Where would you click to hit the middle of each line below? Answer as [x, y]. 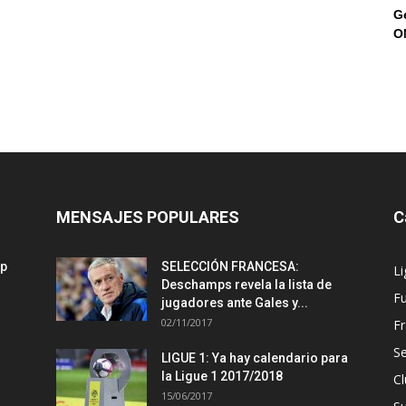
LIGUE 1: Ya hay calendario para [255, 358]
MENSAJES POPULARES [148, 217]
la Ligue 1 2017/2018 [222, 377]
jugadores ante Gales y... [235, 303]
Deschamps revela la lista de [246, 285]
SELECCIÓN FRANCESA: [230, 267]
